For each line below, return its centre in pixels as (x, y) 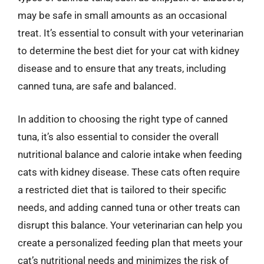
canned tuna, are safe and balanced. (97, 86)
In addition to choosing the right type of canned (123, 119)
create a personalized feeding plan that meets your (130, 242)
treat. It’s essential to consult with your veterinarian (131, 33)
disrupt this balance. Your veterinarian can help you (130, 225)
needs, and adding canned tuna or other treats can (129, 207)
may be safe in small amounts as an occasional (122, 15)
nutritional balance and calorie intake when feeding (130, 154)
